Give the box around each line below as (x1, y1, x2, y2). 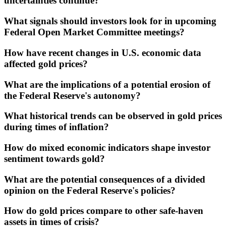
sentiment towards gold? (4, 153, 105, 164)
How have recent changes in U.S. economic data (4, 47, 201, 58)
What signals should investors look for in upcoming (4, 16, 216, 27)
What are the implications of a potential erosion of (4, 79, 210, 90)
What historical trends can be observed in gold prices (4, 110, 222, 122)
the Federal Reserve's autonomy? (4, 90, 141, 101)
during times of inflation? (4, 122, 109, 133)
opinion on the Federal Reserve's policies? (4, 185, 176, 196)
